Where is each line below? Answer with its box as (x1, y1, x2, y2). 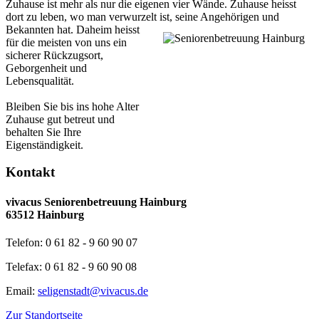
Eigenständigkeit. (6, 138, 83, 151)
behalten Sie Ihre (6, 125, 81, 138)
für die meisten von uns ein (6, 36, 127, 48)
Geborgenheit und (6, 61, 87, 74)
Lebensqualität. (6, 74, 74, 87)
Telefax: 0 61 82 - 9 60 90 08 (6, 260, 137, 273)
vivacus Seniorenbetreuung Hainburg (6, 195, 187, 208)
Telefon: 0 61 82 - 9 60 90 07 (6, 236, 137, 249)
